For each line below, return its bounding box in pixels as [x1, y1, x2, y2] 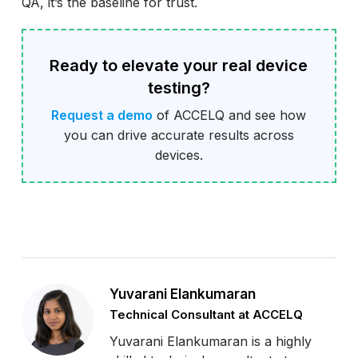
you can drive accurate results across [63, 127, 294, 144]
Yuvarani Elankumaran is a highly [109, 333, 312, 350]
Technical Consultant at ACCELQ [109, 307, 303, 323]
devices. [154, 147, 203, 164]
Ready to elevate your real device [50, 56, 308, 76]
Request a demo [51, 107, 153, 124]
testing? [147, 78, 210, 98]
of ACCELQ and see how [153, 107, 307, 124]
